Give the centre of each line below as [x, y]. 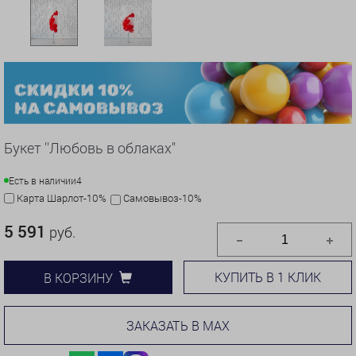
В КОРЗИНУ [79, 277]
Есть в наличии [43, 181]
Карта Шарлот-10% [62, 198]
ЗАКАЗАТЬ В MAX [178, 326]
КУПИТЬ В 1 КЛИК [268, 277]
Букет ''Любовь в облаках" [90, 148]
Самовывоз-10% [163, 198]
